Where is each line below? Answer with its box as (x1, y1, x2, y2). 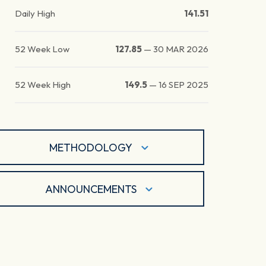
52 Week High (15, 79, 71, 91)
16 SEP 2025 (159, 79, 209, 91)
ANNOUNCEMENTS (45, 182, 137, 196)
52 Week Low (15, 43, 70, 55)
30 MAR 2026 (153, 43, 209, 55)
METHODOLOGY (49, 140, 133, 154)
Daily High (15, 8, 56, 20)
